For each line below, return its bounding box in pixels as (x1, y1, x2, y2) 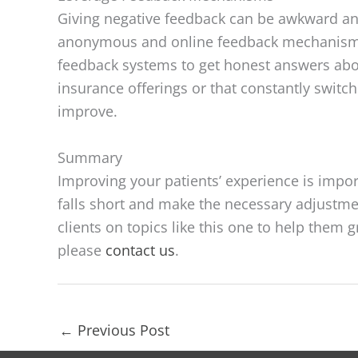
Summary (58, 147, 122, 167)
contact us (105, 240, 175, 260)
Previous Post (74, 320, 169, 340)
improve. (58, 101, 117, 121)
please (58, 240, 105, 260)
